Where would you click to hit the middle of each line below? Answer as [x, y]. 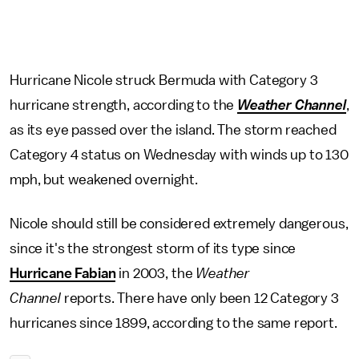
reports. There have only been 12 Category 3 [200, 298]
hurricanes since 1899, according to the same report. [173, 323]
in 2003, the [156, 274]
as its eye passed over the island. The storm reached [173, 130]
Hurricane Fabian [63, 274]
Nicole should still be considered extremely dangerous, [179, 224]
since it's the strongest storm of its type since [153, 249]
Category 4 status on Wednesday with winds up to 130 [179, 155]
